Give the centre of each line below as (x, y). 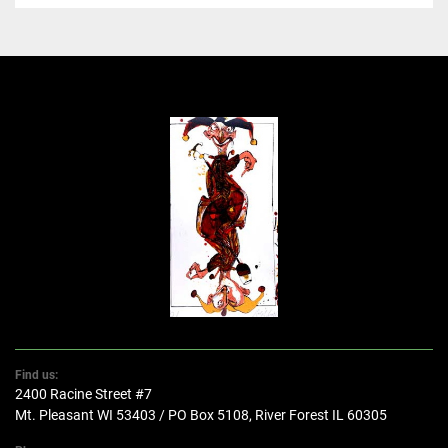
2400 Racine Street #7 (83, 394)
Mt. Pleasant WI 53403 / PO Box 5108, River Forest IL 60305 (201, 415)
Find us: (40, 375)
